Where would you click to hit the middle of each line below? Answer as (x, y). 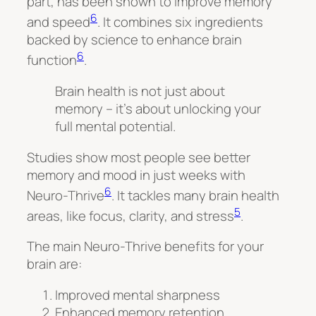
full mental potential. (115, 127)
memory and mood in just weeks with (136, 175)
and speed (59, 22)
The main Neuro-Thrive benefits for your (145, 247)
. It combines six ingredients (180, 22)
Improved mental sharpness (138, 294)
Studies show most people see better (139, 157)
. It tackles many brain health (195, 195)
